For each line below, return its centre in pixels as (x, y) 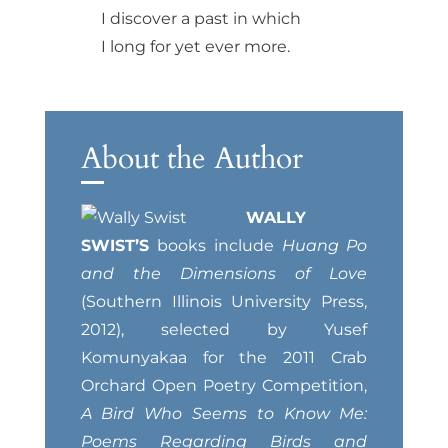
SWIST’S (119, 246)
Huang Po (324, 246)
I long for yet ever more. (195, 47)
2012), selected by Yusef (224, 330)
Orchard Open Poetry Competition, (224, 386)
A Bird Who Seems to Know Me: (224, 414)
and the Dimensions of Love (224, 274)
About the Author (191, 159)
